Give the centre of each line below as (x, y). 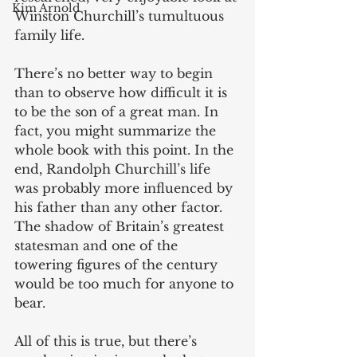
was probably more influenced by (126, 188)
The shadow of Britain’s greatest (121, 226)
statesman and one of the (98, 245)
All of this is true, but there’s (108, 341)
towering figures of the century (118, 264)
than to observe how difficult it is (123, 92)
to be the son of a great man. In (118, 111)
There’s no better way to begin (116, 73)
